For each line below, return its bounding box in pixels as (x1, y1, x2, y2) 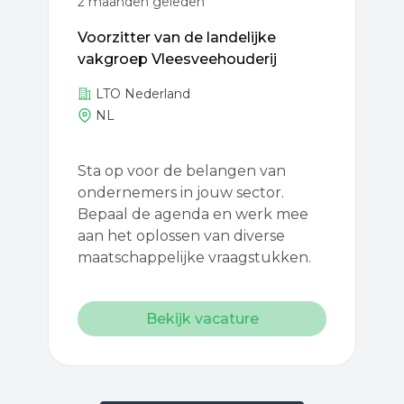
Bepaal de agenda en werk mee (78, 206, 308, 223)
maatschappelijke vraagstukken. (78, 249, 311, 266)
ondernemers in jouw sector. (78, 184, 284, 201)
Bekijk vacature (145, 310, 259, 327)
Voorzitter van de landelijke (78, 29, 276, 46)
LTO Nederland (96, 86, 190, 102)
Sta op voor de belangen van (78, 162, 286, 179)
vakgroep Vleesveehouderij (78, 50, 277, 68)
